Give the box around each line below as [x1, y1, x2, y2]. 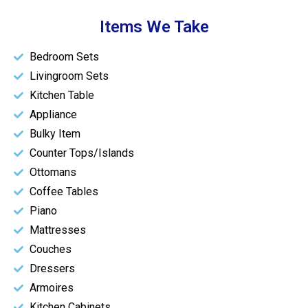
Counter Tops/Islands [29, 146, 134, 160]
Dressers [29, 262, 75, 276]
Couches [29, 243, 71, 256]
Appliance [29, 108, 77, 122]
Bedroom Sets [29, 50, 99, 64]
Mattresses [29, 223, 86, 237]
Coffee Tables [29, 185, 98, 199]
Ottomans [29, 166, 76, 179]
